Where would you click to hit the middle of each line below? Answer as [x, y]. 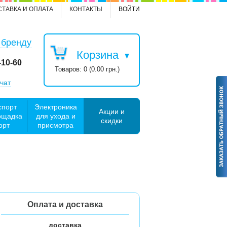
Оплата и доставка [65, 204]
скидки [111, 120]
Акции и [111, 111]
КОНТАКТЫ [86, 9]
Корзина [97, 55]
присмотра [55, 125]
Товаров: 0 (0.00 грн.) [87, 69]
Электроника [55, 107]
